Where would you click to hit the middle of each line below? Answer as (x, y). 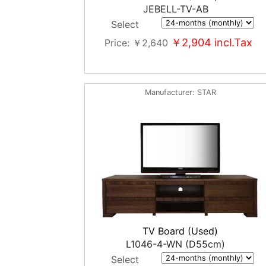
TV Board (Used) (180, 231)
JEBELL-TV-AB (175, 9)
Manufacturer (168, 92)
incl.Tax (232, 42)
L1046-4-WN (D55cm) (176, 244)
